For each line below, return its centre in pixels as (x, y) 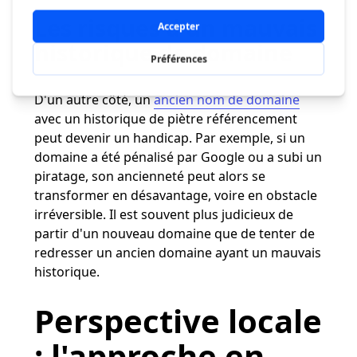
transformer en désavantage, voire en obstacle (175, 195)
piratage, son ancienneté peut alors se (149, 176)
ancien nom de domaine (226, 99)
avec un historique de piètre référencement (165, 118)
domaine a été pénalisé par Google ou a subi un (178, 157)
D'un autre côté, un (94, 99)
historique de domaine (163, 52)
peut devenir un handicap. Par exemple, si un (169, 137)
